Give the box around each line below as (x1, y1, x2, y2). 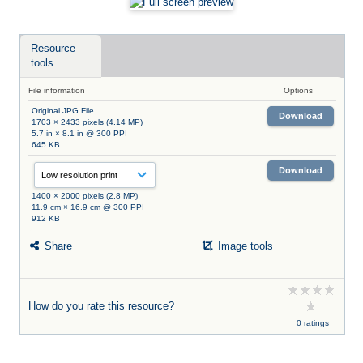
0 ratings (296, 318, 329, 327)
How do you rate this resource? (28, 299, 174, 312)
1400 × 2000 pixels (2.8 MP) (31, 190, 138, 200)
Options (283, 85, 313, 95)
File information (28, 85, 85, 95)
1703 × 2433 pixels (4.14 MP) (31, 117, 143, 126)
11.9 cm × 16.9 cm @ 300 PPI (31, 202, 144, 211)
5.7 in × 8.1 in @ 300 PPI (31, 128, 127, 138)
